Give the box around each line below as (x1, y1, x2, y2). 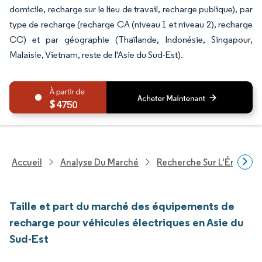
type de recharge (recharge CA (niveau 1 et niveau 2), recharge (9, 19, 253, 30)
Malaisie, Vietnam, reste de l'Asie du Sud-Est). (9, 49, 183, 60)
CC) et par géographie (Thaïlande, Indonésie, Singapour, (9, 34, 253, 45)
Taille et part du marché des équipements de (9, 199, 235, 213)
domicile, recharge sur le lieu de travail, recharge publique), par (9, 4, 253, 15)
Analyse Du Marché (60, 156, 139, 168)
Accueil (12, 156, 42, 168)
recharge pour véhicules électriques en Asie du (9, 215, 243, 229)
